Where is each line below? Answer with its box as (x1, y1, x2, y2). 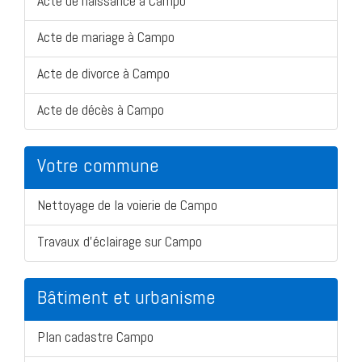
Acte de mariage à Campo (37, 27, 175, 46)
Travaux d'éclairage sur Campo (37, 231, 202, 250)
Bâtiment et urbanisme (37, 284, 216, 309)
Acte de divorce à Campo (37, 63, 170, 82)
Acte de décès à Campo (37, 99, 164, 119)
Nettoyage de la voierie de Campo (37, 195, 217, 214)
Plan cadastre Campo (37, 326, 154, 346)
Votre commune (37, 152, 159, 178)
